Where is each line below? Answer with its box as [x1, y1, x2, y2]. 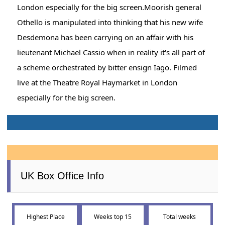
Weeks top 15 [93, 212, 132, 221]
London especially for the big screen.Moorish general [17, 2, 202, 13]
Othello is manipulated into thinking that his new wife [17, 17, 203, 28]
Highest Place [26, 212, 65, 221]
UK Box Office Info [21, 170, 104, 182]
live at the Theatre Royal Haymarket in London [17, 77, 178, 88]
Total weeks [163, 212, 196, 221]
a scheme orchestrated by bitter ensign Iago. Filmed [17, 62, 197, 73]
